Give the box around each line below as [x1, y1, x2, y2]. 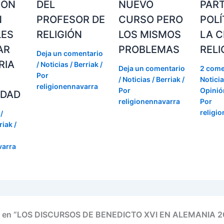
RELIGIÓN [36, 28, 82, 41]
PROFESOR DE [36, 13, 105, 26]
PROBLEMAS [118, 43, 179, 56]
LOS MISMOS [118, 28, 181, 41]
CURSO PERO [118, 13, 183, 26]
